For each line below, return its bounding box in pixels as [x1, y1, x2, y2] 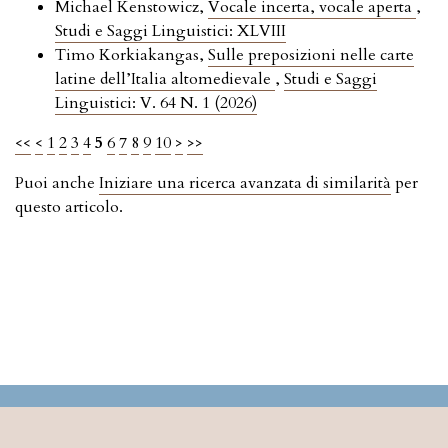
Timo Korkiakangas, [55, 44, 208, 67]
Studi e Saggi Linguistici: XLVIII [55, 20, 286, 43]
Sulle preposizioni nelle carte [208, 44, 414, 67]
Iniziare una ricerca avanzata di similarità [99, 172, 391, 195]
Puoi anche [15, 172, 99, 195]
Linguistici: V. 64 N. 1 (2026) [55, 92, 257, 115]
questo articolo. [15, 196, 123, 219]
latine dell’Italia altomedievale [55, 68, 275, 91]
